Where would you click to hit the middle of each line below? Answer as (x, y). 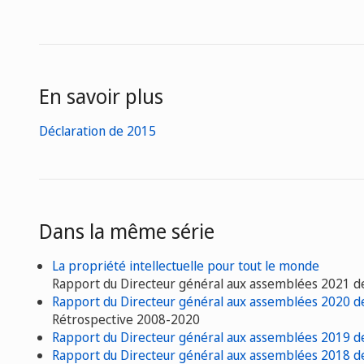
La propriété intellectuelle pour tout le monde (186, 266)
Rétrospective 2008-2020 (126, 319)
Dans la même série (127, 231)
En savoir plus (101, 96)
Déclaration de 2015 (97, 131)
